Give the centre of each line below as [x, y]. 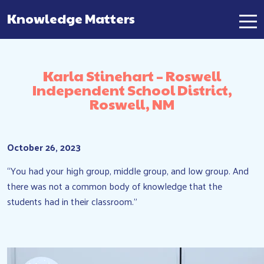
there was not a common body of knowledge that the [115, 186]
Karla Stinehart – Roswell [132, 75]
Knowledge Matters [71, 18]
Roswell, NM [132, 104]
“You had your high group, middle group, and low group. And [128, 171]
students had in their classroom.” [72, 201]
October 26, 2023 [44, 147]
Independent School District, [132, 90]
